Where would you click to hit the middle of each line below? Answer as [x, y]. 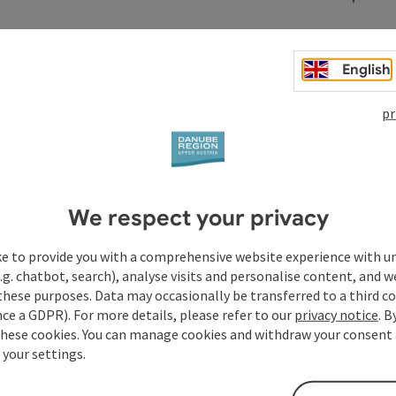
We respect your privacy [198, 217]
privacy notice [336, 314]
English [367, 69]
